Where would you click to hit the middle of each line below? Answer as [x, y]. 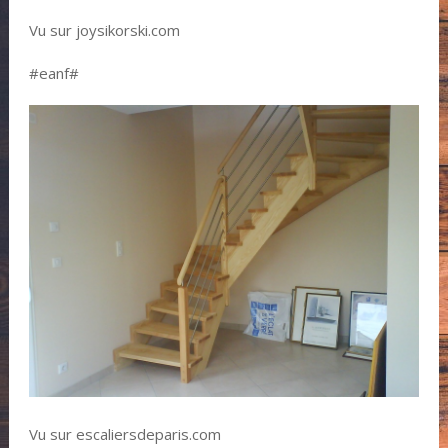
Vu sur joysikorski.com [104, 29]
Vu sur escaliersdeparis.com [124, 434]
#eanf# [53, 72]
